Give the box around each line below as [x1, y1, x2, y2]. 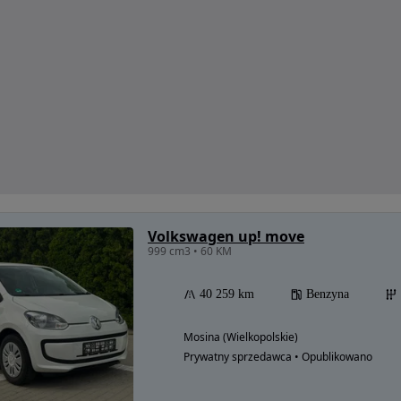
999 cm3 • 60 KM [148, 243, 232, 260]
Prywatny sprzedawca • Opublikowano [183, 349, 372, 365]
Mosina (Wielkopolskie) [183, 329, 298, 346]
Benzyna [306, 287, 349, 302]
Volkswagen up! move [148, 226, 304, 247]
